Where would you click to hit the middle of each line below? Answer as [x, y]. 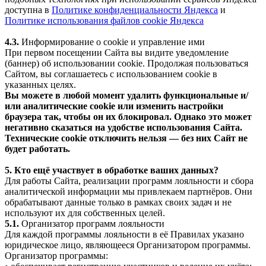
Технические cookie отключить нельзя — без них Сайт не [126, 138]
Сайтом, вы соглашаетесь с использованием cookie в [111, 74]
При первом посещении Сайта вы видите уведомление [117, 52]
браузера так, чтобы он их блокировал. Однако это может [128, 116]
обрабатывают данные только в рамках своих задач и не [118, 202]
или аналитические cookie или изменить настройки [114, 106]
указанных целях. [40, 84]
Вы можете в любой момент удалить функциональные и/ [126, 95]
